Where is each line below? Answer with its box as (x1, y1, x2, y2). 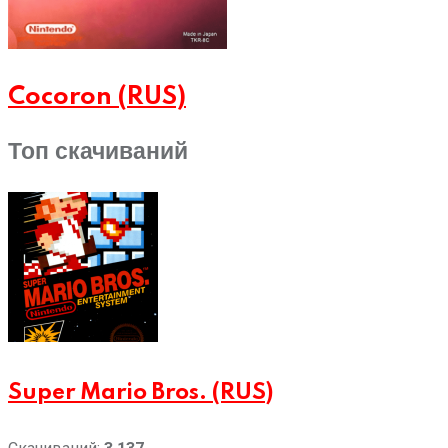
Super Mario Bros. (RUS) (8, 381, 273, 404)
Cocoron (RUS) (8, 84, 186, 110)
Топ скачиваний (8, 140, 188, 166)
